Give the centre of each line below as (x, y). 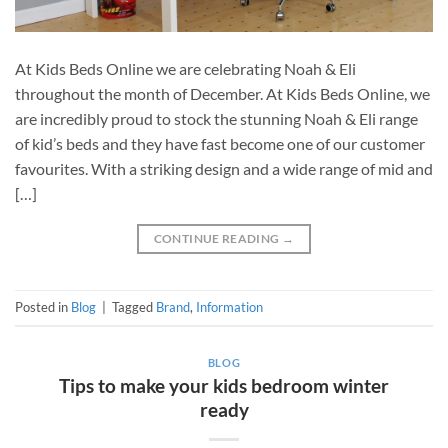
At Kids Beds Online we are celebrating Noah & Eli (185, 69)
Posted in (43, 307)
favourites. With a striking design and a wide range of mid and (224, 169)
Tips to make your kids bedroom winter (224, 385)
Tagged (134, 307)
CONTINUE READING (217, 239)
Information (229, 307)
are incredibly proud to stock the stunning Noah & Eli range (216, 119)
